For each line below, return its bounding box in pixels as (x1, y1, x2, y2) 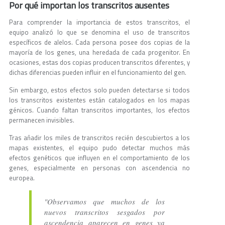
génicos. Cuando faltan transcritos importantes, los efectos (9, 105, 190, 116)
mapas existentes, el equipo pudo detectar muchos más (9, 143, 190, 153)
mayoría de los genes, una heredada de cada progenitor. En (9, 47, 190, 58)
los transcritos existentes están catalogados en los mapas (9, 95, 190, 105)
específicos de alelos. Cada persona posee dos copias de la (9, 37, 190, 48)
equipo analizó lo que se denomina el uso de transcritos (9, 27, 190, 38)
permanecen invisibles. (9, 115, 74, 126)
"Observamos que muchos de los (44, 196, 165, 207)
